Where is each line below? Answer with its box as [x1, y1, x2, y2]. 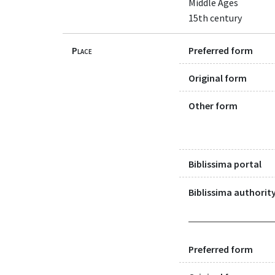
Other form [188, 99, 238, 112]
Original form [188, 72, 247, 84]
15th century [188, 11, 242, 24]
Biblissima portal [188, 158, 261, 171]
